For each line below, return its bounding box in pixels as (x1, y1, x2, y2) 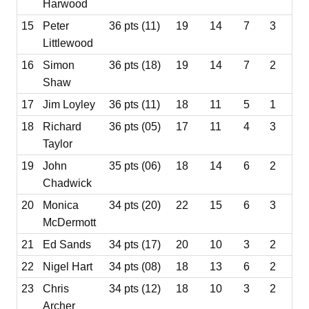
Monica (43, 199, 79, 211)
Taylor (43, 137, 73, 150)
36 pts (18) (109, 59, 161, 71)
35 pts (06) (109, 159, 161, 172)
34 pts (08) (109, 260, 161, 272)
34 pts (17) (109, 238, 161, 250)
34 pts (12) (109, 282, 161, 295)
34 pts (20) (109, 199, 161, 211)
